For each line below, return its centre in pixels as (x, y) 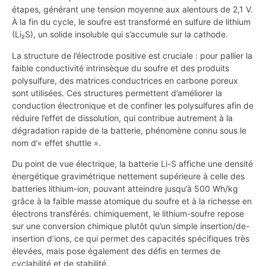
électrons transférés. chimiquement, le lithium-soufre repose (128, 214)
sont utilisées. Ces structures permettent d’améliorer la (117, 93)
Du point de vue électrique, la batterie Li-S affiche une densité (132, 164)
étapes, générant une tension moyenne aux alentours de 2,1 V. (132, 9)
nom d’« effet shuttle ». (56, 142)
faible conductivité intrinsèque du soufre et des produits (121, 68)
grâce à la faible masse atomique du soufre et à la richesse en (132, 201)
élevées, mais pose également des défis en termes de (116, 251)
